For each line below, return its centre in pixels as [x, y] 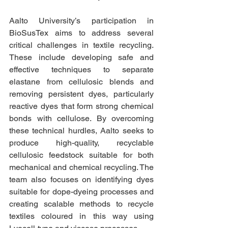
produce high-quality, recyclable [81, 142]
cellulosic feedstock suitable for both [81, 155]
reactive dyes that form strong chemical [81, 106]
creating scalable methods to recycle [81, 204]
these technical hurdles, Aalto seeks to [81, 130]
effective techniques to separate [81, 69]
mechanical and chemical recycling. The [81, 167]
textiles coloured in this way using [81, 216]
